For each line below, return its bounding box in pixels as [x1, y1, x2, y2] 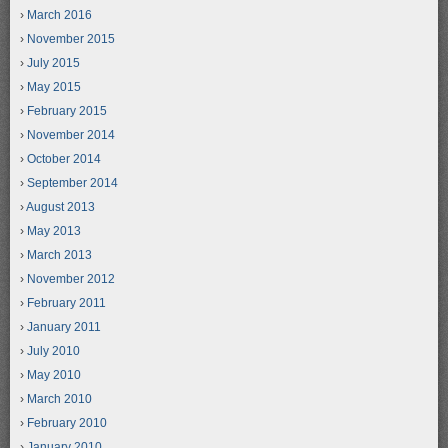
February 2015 [27, 104, 107, 119]
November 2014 [27, 128, 115, 143]
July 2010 [27, 344, 80, 359]
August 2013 [26, 200, 95, 215]
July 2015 [27, 56, 80, 71]
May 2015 [27, 80, 81, 95]
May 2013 [27, 224, 81, 239]
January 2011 [27, 320, 101, 335]
